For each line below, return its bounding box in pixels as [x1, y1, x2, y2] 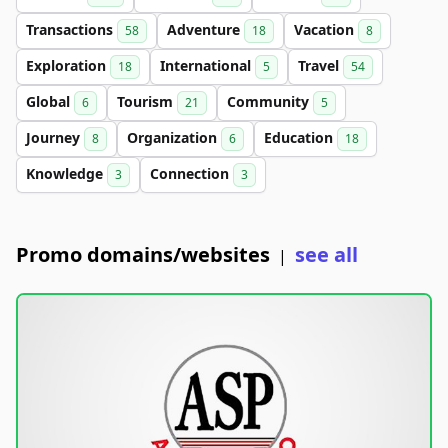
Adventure [167, 20, 244, 39]
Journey [26, 128, 84, 147]
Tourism [117, 92, 177, 111]
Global [26, 92, 74, 111]
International [160, 56, 255, 75]
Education [264, 128, 337, 147]
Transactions [26, 20, 117, 39]
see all [295, 241, 358, 268]
